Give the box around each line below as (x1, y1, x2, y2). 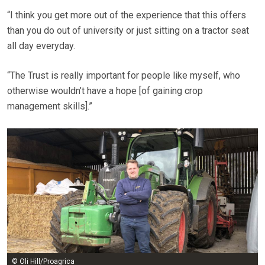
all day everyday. (7, 40, 75, 52)
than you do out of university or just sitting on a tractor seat (7, 25, 249, 37)
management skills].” (7, 101, 92, 112)
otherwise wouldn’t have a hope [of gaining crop (7, 85, 203, 97)
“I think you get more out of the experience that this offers (7, 9, 246, 21)
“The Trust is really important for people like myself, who (7, 70, 240, 82)
